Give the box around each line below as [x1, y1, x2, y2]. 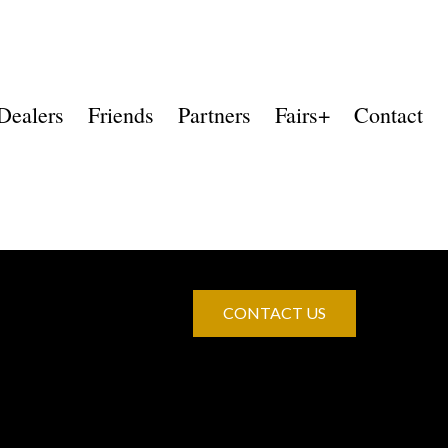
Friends [88, 100, 154, 130]
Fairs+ [275, 100, 330, 130]
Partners [178, 100, 251, 130]
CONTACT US [223, 303, 326, 323]
